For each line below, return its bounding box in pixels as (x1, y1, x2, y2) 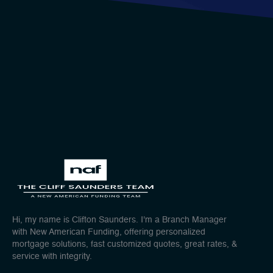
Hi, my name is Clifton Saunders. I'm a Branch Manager (12, 215, 227, 224)
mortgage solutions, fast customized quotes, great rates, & (12, 239, 237, 249)
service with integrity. (12, 252, 92, 261)
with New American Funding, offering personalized (12, 227, 205, 236)
